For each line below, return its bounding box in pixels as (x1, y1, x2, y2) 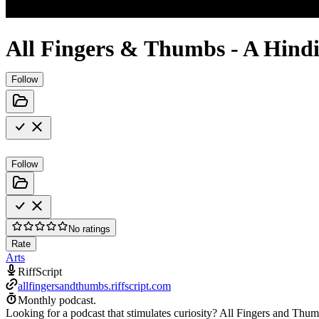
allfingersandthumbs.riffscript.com (18, 279, 171, 292)
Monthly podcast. (18, 293, 96, 306)
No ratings (68, 223, 110, 234)
